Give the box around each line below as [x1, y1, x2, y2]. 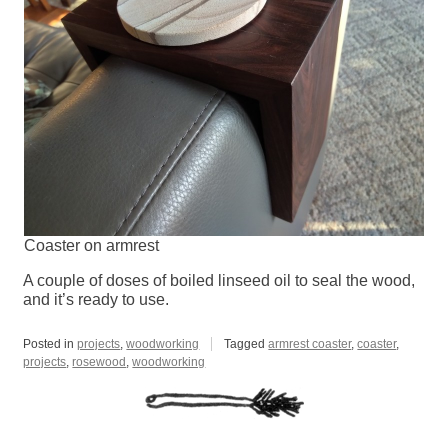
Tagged [224, 337, 269, 352]
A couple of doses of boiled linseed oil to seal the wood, [23, 272, 416, 290]
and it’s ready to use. [23, 291, 170, 309]
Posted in [23, 337, 78, 352]
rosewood [72, 355, 127, 370]
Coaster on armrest [23, 237, 159, 255]
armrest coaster [268, 337, 352, 352]
